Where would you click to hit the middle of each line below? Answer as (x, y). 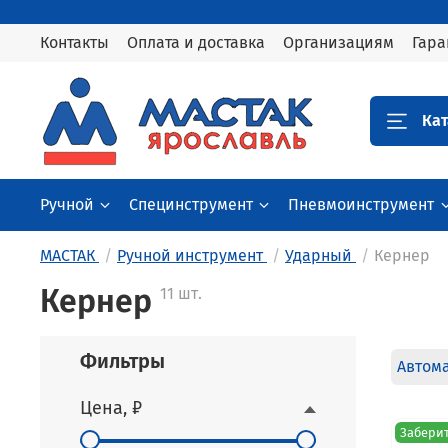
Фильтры (122, 361)
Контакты (74, 43)
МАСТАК (67, 256)
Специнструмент (191, 205)
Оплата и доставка (196, 43)
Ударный (318, 256)
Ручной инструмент (190, 256)
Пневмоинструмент (361, 205)
